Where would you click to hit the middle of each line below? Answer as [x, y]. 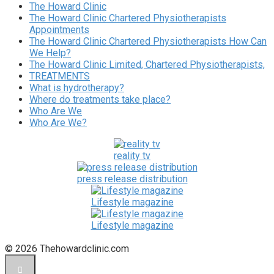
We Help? [50, 53]
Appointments [59, 29]
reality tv [132, 155]
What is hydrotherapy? [77, 87]
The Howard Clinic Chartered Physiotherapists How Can [148, 41]
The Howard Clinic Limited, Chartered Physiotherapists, [147, 64]
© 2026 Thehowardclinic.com [67, 248]
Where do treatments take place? [100, 99]
